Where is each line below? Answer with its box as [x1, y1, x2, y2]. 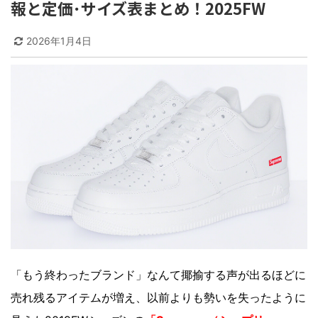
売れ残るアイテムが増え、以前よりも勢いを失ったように [11, 290, 306, 305]
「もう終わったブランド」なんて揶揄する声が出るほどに [11, 267, 306, 282]
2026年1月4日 [26, 35, 92, 48]
